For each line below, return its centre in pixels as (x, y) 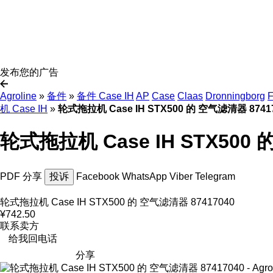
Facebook (99, 176)
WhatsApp (146, 176)
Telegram (215, 176)
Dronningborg (235, 96)
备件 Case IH (105, 96)
